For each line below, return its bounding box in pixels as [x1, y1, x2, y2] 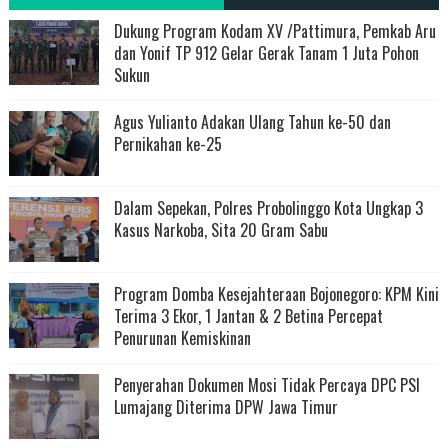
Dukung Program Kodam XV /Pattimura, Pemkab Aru [113, 18, 436, 43]
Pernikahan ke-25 [113, 131, 222, 156]
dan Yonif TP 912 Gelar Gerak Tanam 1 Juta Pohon [113, 40, 419, 65]
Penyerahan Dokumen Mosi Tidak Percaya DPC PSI [113, 372, 420, 397]
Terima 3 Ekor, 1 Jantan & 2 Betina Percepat [113, 303, 383, 328]
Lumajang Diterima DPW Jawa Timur [113, 394, 338, 419]
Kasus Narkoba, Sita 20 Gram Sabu [113, 217, 328, 242]
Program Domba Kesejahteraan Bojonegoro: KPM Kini [113, 281, 439, 306]
